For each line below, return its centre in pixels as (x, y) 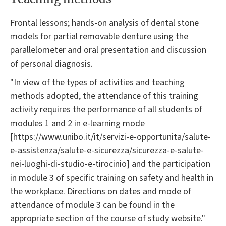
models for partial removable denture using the (99, 36)
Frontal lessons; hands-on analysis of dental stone (104, 23)
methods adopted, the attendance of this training (104, 96)
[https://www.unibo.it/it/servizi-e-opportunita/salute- (110, 137)
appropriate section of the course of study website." (108, 218)
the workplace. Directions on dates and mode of (101, 191)
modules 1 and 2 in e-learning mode (77, 123)
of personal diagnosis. (51, 64)
